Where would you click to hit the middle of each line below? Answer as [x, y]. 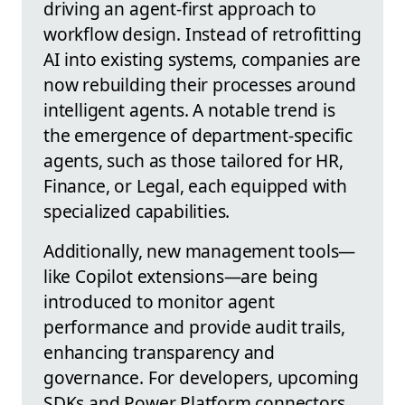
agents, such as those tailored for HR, [193, 161]
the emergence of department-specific [198, 136]
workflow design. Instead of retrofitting [202, 34]
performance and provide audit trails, [194, 327]
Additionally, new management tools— [200, 251]
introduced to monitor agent [159, 302]
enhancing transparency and [160, 353]
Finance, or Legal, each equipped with [195, 186]
